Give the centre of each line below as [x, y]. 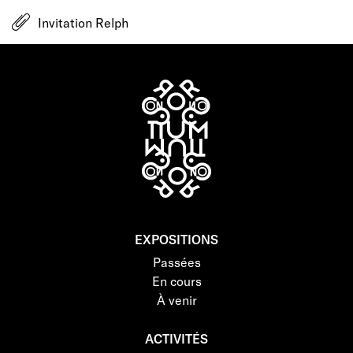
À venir [176, 299]
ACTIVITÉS [176, 338]
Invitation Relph [83, 22]
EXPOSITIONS [176, 239]
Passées [176, 262]
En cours [176, 281]
